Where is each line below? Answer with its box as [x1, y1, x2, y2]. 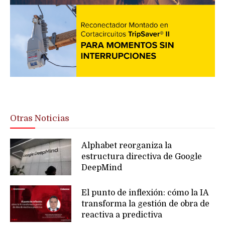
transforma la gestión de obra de [81, 199, 210, 208]
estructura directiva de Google [81, 152, 202, 162]
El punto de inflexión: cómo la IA [81, 188, 209, 197]
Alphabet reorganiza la [81, 141, 172, 151]
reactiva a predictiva [81, 210, 163, 219]
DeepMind [81, 163, 123, 173]
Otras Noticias [10, 113, 69, 123]
